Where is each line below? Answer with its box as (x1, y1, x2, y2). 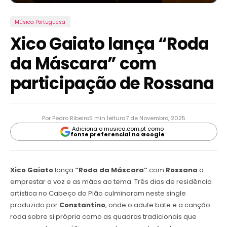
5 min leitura (89, 113, 126, 122)
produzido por (10, 200, 59, 210)
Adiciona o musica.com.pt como (71, 124, 164, 133)
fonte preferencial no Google (70, 130, 165, 138)
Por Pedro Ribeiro (42, 113, 89, 122)
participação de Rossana (10, 71, 214, 95)
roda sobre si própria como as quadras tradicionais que (10, 212, 197, 222)
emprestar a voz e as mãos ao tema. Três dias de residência (10, 177, 212, 187)
